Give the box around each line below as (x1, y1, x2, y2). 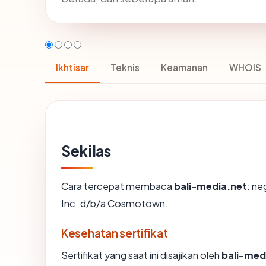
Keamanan (161, 61, 208, 73)
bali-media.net (174, 179, 247, 192)
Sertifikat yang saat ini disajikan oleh (61, 248, 221, 261)
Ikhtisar (56, 61, 89, 73)
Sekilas (61, 141, 111, 160)
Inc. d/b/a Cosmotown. (61, 197, 168, 210)
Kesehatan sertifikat (61, 225, 168, 240)
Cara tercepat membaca (61, 179, 174, 192)
